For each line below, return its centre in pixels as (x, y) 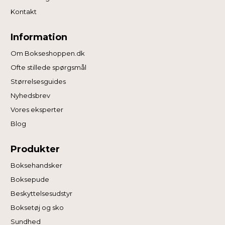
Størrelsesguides (38, 81)
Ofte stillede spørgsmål (49, 67)
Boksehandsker (37, 165)
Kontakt (24, 12)
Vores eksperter (37, 109)
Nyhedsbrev (31, 95)
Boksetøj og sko (37, 207)
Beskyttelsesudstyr (42, 193)
